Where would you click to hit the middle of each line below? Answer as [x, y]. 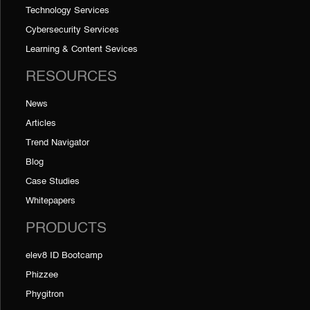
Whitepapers [51, 201]
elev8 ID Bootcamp [64, 255]
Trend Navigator [57, 143]
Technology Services [67, 10]
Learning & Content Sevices [82, 49]
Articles [41, 123]
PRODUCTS [66, 228]
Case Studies [53, 181]
